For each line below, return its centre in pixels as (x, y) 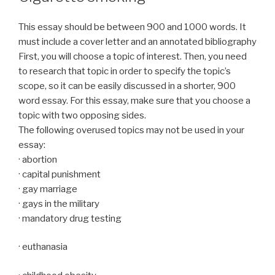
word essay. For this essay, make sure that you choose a (134, 100)
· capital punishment (60, 174)
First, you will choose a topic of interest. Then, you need (133, 56)
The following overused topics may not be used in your (131, 130)
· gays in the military (59, 203)
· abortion (38, 159)
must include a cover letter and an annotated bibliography (137, 41)
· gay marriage (48, 189)
